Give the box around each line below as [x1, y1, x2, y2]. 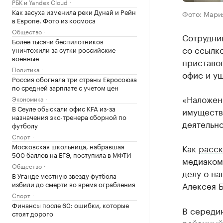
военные [12, 53, 39, 63]
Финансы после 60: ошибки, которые [12, 200, 129, 210]
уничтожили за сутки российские [12, 44, 115, 54]
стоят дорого [12, 208, 53, 218]
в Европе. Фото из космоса [12, 15, 96, 25]
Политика [12, 64, 39, 74]
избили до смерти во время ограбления [12, 179, 135, 189]
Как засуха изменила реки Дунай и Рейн [12, 6, 136, 16]
